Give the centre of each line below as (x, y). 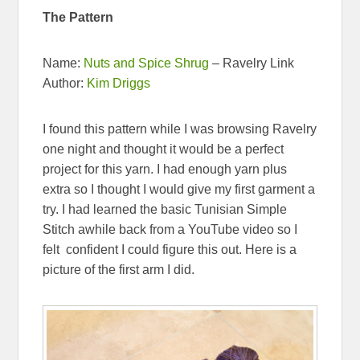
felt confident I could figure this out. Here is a (170, 249)
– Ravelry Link (252, 63)
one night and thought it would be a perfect (164, 149)
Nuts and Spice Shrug (147, 63)
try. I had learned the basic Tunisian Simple (165, 209)
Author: (65, 83)
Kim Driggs (119, 83)
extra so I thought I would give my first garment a (179, 189)
